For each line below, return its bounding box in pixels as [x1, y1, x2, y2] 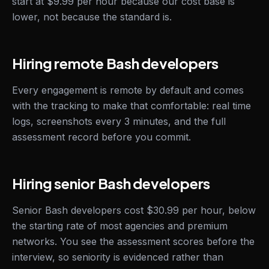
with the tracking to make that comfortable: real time [12, 100, 251, 112]
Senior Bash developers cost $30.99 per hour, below [12, 204, 256, 216]
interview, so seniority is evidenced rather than [12, 251, 223, 263]
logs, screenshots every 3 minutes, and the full [12, 115, 226, 127]
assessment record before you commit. [12, 131, 191, 143]
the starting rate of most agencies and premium [12, 220, 228, 232]
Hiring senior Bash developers [12, 174, 211, 192]
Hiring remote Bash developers [12, 54, 219, 72]
